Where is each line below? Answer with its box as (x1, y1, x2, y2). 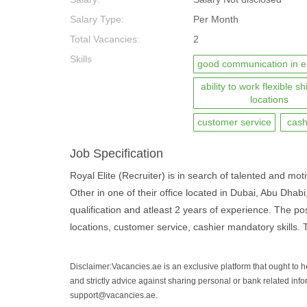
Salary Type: (70, 14, 124, 25)
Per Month (193, 14, 238, 25)
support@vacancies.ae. (70, 291, 158, 300)
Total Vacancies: (70, 34, 140, 45)
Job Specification (70, 147, 163, 160)
